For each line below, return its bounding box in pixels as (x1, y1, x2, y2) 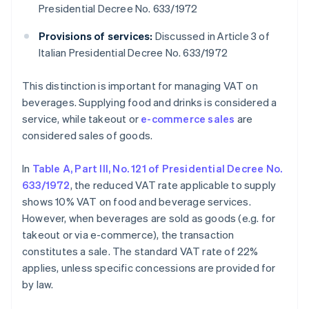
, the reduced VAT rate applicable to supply (70, 178, 277, 192)
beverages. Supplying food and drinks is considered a (22, 95, 277, 110)
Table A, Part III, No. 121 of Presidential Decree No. (32, 161, 283, 176)
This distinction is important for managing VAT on (22, 79, 258, 93)
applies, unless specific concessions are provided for (22, 261, 276, 275)
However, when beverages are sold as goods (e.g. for (22, 211, 276, 226)
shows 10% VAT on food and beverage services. (22, 195, 251, 209)
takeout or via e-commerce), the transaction (22, 228, 235, 242)
